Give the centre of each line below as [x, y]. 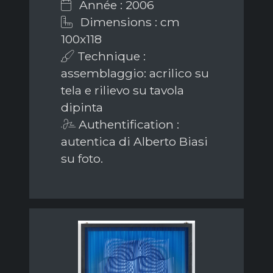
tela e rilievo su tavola [122, 90]
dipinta [82, 107]
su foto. [82, 158]
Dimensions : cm [129, 22]
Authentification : [127, 124]
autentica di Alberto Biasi [134, 141]
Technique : [110, 56]
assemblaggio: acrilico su [135, 73]
